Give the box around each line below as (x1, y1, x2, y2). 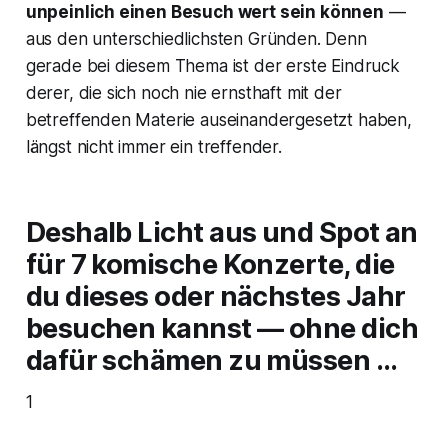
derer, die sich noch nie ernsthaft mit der (25, 83, 342, 104)
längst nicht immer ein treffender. (25, 137, 282, 158)
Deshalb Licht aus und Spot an (25, 216, 418, 250)
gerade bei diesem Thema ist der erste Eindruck (25, 56, 400, 77)
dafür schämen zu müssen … (25, 344, 398, 378)
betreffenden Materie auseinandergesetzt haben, (25, 110, 412, 131)
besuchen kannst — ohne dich (25, 312, 419, 346)
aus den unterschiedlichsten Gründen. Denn (25, 29, 367, 50)
